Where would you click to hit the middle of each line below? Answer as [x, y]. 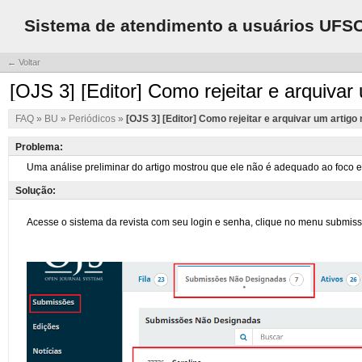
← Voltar [24, 62]
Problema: [39, 147]
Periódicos [93, 119]
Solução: [36, 191]
